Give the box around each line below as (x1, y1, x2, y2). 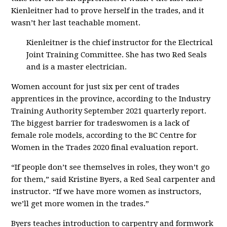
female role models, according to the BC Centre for (11, 130, 197, 140)
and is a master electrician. (26, 62, 127, 71)
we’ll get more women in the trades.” (11, 199, 149, 208)
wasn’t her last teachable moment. (11, 18, 141, 27)
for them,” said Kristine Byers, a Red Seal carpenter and (11, 174, 216, 184)
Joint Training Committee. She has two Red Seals (26, 50, 207, 59)
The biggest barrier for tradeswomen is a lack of (11, 118, 190, 128)
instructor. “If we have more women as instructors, (11, 186, 202, 196)
